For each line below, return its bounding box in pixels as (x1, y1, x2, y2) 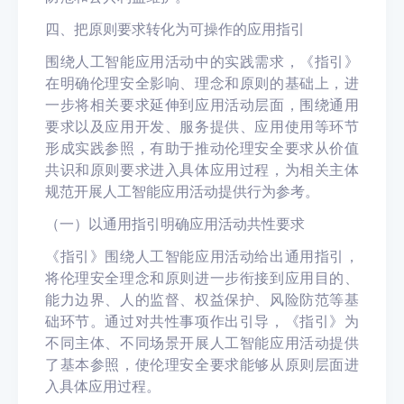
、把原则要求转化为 (60, 20, 189, 38)
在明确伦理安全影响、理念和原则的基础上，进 (45, 74, 359, 92)
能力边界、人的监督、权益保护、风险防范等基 (45, 290, 359, 308)
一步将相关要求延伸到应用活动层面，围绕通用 (45, 96, 359, 114)
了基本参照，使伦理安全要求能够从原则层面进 (45, 355, 359, 373)
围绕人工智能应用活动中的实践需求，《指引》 (45, 52, 359, 70)
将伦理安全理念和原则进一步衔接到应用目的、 (45, 269, 359, 287)
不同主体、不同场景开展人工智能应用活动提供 (45, 334, 359, 352)
